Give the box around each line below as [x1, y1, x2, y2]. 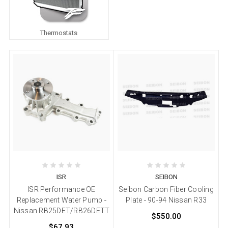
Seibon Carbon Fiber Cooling [119, 185, 214, 193]
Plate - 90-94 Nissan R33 [126, 195, 207, 204]
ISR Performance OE [27, 185, 96, 193]
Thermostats [40, 28, 78, 37]
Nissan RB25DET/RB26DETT [13, 206, 110, 215]
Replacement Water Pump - [16, 195, 106, 204]
